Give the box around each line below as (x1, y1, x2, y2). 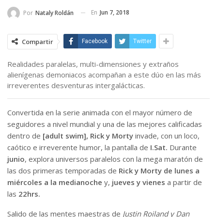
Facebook (82, 37, 108, 45)
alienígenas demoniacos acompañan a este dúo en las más (7, 69, 201, 79)
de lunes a (164, 165, 200, 175)
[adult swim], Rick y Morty (43, 130, 133, 140)
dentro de (7, 130, 43, 140)
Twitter (133, 37, 152, 45)
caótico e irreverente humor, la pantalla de (7, 142, 150, 152)
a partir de (165, 177, 202, 187)
